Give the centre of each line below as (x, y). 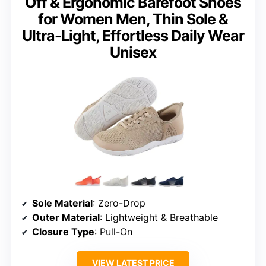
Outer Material (66, 217)
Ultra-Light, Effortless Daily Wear (133, 36)
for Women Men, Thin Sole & (133, 19)
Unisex (133, 53)
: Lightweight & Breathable (159, 217)
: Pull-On (113, 231)
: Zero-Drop (119, 203)
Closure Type (63, 231)
